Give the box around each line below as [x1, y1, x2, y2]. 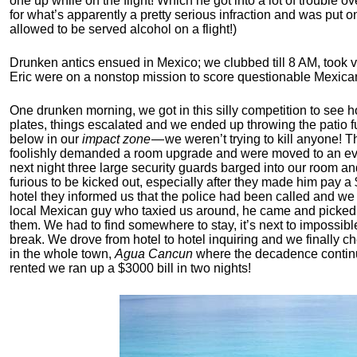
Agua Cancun [115, 247, 193, 261]
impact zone [82, 132, 151, 146]
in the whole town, [10, 247, 115, 261]
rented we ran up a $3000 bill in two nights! [10, 261, 251, 275]
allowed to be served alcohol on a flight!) [10, 22, 237, 36]
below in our [10, 132, 82, 146]
